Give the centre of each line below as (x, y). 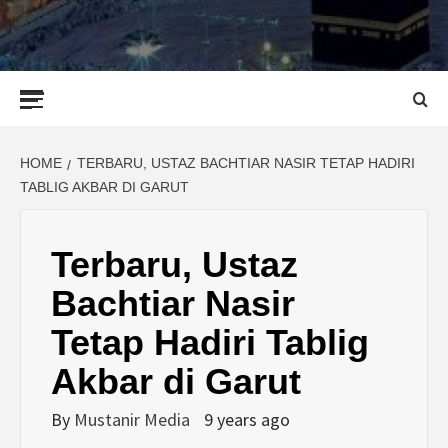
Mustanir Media (134, 419)
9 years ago (247, 419)
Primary (108, 82)
